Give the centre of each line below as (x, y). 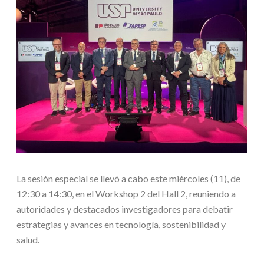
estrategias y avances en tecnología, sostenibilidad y (121, 225)
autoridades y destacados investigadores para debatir (124, 209)
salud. (28, 240)
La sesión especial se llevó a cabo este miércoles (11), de (128, 179)
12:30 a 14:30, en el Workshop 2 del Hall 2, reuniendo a (126, 194)
